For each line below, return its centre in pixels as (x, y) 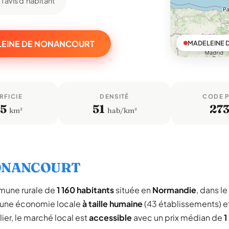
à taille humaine (112, 204)
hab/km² (121, 110)
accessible (110, 217)
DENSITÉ (114, 96)
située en (133, 190)
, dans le (212, 190)
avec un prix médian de (178, 217)
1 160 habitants (85, 190)
